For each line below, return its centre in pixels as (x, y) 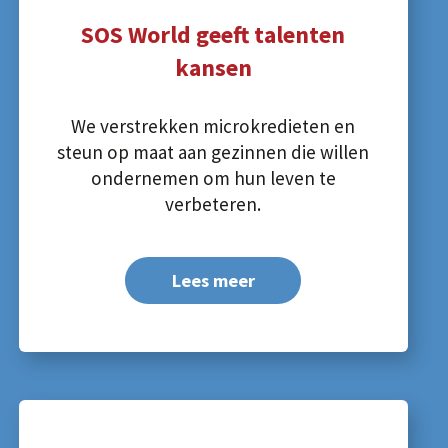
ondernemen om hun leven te (213, 177)
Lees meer (213, 281)
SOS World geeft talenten (213, 35)
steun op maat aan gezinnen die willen (213, 151)
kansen (213, 68)
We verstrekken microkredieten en (213, 125)
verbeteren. (213, 203)
